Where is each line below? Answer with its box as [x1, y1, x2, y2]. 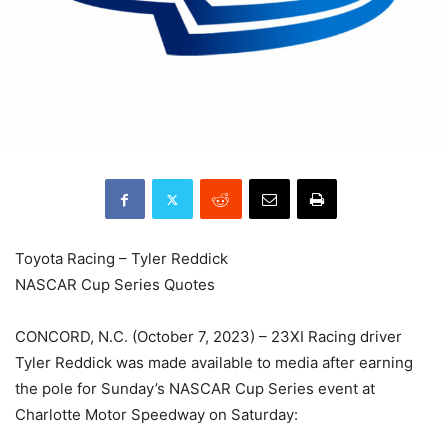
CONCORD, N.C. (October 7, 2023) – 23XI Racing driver [15, 327, 402, 346]
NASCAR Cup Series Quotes [15, 275, 215, 294]
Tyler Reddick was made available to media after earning [15, 353, 413, 372]
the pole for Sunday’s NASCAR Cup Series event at [15, 379, 375, 398]
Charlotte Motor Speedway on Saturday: [15, 405, 298, 424]
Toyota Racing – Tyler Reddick [15, 249, 228, 268]
